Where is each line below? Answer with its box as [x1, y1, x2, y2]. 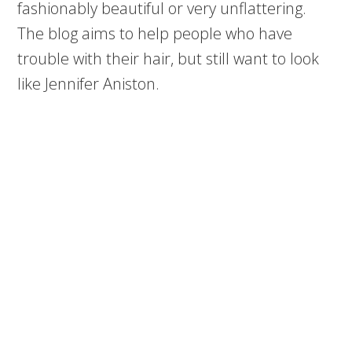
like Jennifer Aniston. [17, 73, 160, 94]
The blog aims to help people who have [17, 23, 293, 44]
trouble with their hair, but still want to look [17, 48, 320, 69]
